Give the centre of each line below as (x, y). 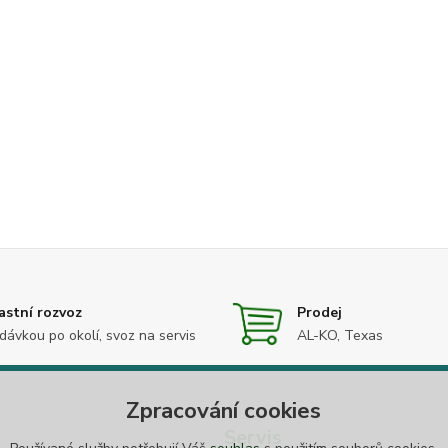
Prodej (320, 312)
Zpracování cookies (224, 410)
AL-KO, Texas (340, 335)
